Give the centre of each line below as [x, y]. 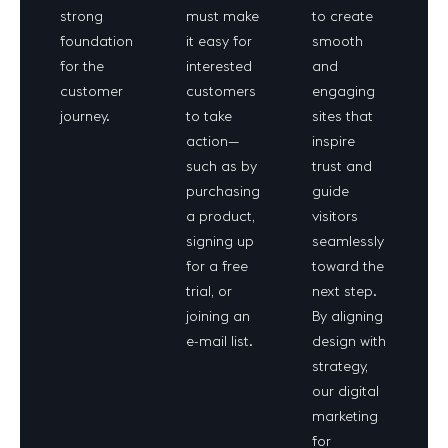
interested [219, 66]
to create [342, 16]
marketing [345, 416]
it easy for [219, 41]
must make [222, 16]
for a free [217, 266]
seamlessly [348, 241]
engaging [343, 91]
